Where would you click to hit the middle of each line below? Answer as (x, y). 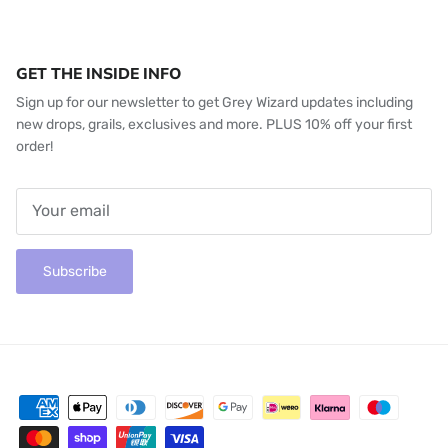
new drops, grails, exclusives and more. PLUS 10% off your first (214, 124)
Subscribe (74, 271)
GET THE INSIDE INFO (98, 72)
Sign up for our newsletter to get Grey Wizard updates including (214, 102)
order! (34, 146)
